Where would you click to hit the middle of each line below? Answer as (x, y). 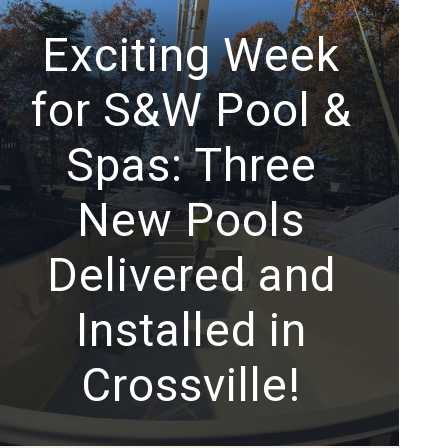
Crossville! (191, 384)
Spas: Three (191, 164)
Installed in (191, 329)
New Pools (191, 219)
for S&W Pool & (191, 109)
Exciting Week (191, 54)
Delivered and (191, 274)
